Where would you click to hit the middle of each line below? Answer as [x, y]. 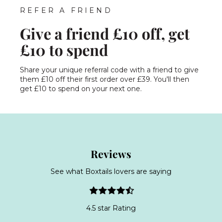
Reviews [111, 153]
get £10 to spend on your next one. [81, 88]
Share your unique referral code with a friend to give [109, 70]
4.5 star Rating [111, 208]
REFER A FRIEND [66, 10]
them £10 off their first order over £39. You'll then [105, 79]
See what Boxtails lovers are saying [111, 171]
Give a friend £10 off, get [105, 33]
